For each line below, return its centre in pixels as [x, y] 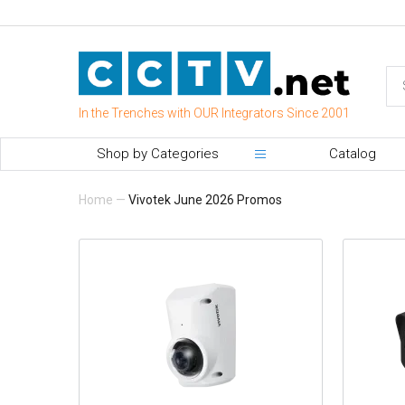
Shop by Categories [158, 153]
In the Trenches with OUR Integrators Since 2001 [214, 113]
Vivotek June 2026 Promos [205, 199]
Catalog [353, 153]
